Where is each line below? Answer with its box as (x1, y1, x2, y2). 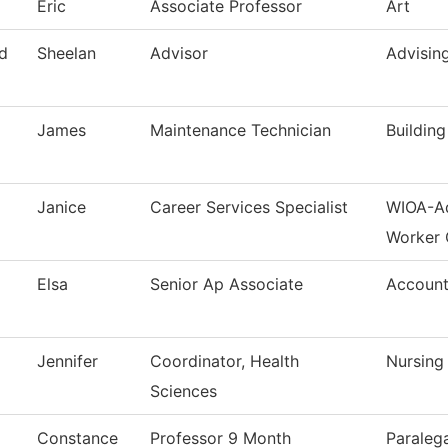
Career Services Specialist (150, 197, 348, 218)
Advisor (150, 43, 208, 64)
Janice (37, 197, 86, 218)
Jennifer (37, 351, 98, 372)
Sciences (150, 381, 217, 402)
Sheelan (37, 43, 96, 64)
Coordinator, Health (150, 351, 299, 372)
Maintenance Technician (150, 120, 331, 141)
